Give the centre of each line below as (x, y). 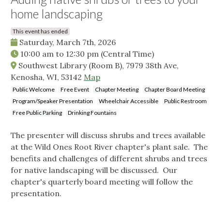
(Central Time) (127, 54)
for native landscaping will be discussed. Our (94, 170)
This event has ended (40, 31)
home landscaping (57, 14)
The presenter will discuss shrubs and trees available (108, 135)
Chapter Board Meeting (175, 90)
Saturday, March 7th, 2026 (67, 42)
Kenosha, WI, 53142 (47, 77)
